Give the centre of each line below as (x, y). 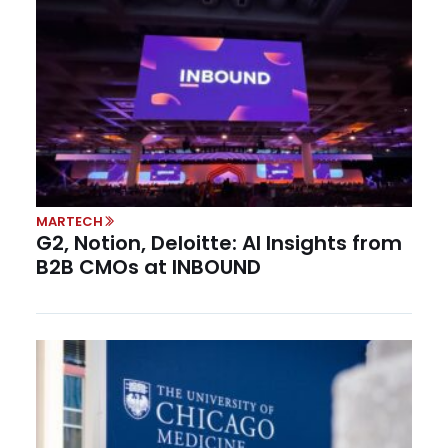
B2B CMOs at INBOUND (148, 266)
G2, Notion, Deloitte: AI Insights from (219, 242)
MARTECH (69, 221)
